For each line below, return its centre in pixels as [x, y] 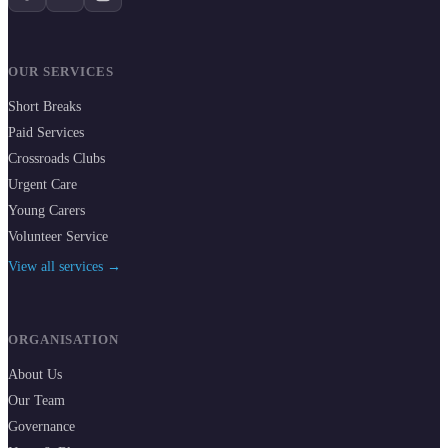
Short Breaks [44, 107]
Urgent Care [42, 185]
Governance [41, 427]
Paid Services [46, 133]
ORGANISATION [63, 340]
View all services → [64, 267]
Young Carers [46, 211]
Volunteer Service [58, 237]
